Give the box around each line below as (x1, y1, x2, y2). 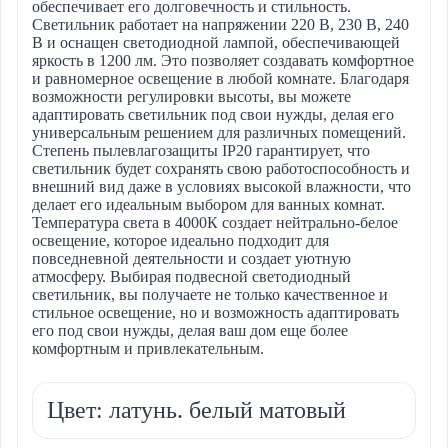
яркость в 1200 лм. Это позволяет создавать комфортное (32, 51, 414, 69)
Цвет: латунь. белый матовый (47, 396, 346, 423)
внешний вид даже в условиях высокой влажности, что (32, 177, 411, 195)
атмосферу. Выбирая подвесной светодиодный (32, 267, 351, 285)
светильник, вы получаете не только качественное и (32, 285, 388, 303)
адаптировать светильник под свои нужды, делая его (32, 105, 394, 123)
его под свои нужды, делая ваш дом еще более (32, 321, 348, 339)
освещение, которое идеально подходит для (32, 231, 329, 249)
